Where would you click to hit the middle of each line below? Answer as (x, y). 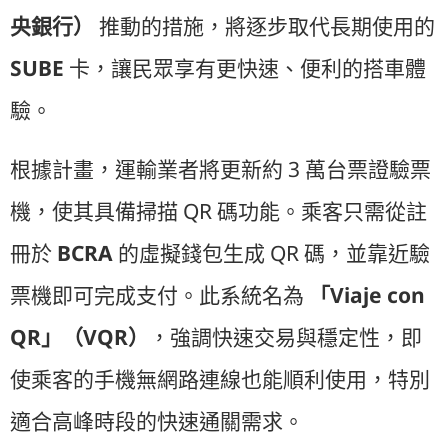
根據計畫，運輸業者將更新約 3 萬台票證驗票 (220, 169)
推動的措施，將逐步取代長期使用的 (264, 26)
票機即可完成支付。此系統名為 (159, 295)
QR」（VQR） (79, 337)
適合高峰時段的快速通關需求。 (157, 421)
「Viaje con (367, 295)
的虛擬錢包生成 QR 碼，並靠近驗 (271, 253)
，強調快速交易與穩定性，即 (285, 337)
